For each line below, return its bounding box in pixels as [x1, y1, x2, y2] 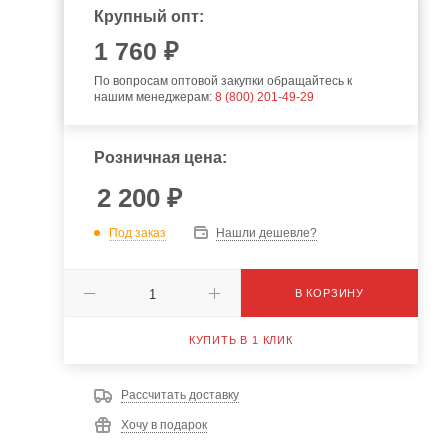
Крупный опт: [93, 8, 204, 25]
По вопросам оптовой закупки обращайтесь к [93, 74, 352, 88]
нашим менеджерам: [93, 90, 215, 104]
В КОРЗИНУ [294, 287, 364, 299]
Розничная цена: [93, 149, 227, 166]
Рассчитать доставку [120, 388, 239, 402]
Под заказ [108, 225, 166, 240]
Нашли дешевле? [215, 226, 317, 240]
